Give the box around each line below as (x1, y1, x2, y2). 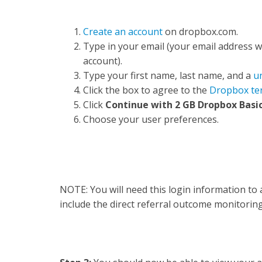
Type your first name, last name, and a (83, 69, 253, 82)
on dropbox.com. (163, 25, 238, 39)
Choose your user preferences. (83, 113, 221, 126)
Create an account (83, 25, 163, 39)
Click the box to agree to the (83, 84, 209, 97)
